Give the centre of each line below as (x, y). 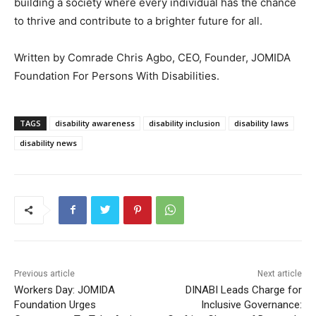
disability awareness (95, 123)
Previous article (44, 273)
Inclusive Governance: (251, 304)
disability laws (261, 123)
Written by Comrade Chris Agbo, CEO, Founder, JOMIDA (152, 57)
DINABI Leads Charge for (243, 290)
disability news (48, 142)
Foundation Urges (55, 304)
